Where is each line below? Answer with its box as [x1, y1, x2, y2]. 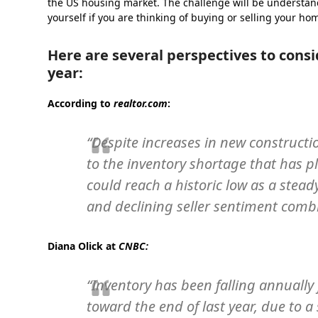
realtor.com [114, 97, 168, 110]
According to [48, 97, 114, 110]
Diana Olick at [48, 239, 119, 253]
